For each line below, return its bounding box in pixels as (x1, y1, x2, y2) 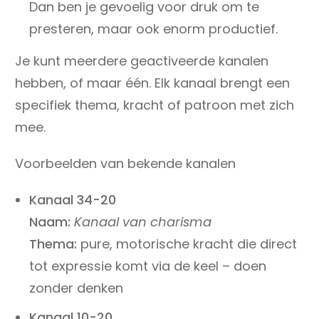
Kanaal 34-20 (29, 191, 116, 209)
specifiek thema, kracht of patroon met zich (15, 96, 294, 115)
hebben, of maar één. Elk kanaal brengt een (15, 74, 290, 93)
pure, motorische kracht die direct (80, 235, 297, 253)
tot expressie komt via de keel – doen (29, 257, 266, 276)
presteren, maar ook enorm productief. (29, 20, 278, 38)
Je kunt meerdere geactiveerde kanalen (15, 52, 268, 70)
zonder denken (29, 279, 123, 298)
